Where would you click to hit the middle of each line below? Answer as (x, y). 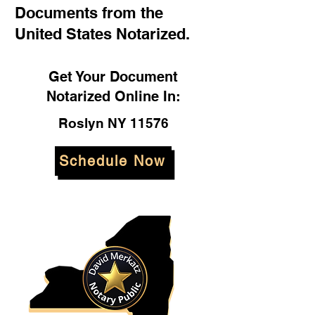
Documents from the (89, 13)
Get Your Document (113, 77)
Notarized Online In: (113, 96)
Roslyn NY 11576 (113, 123)
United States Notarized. (102, 34)
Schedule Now (112, 161)
